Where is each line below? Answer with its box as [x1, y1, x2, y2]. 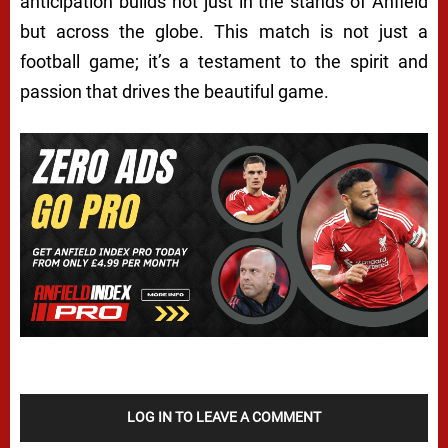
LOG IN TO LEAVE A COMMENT [127, 408, 321, 425]
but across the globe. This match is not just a [20, 20, 428, 42]
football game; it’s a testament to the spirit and [20, 50, 428, 72]
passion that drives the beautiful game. [20, 80, 329, 102]
